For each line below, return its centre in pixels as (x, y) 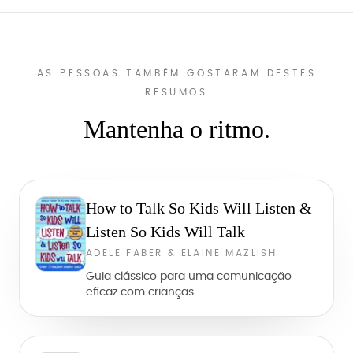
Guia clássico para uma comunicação (189, 277)
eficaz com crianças (140, 292)
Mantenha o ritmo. (176, 129)
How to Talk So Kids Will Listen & (199, 208)
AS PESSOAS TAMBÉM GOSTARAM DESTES (176, 73)
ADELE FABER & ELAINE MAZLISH (182, 253)
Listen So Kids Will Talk (165, 232)
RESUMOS (176, 92)
